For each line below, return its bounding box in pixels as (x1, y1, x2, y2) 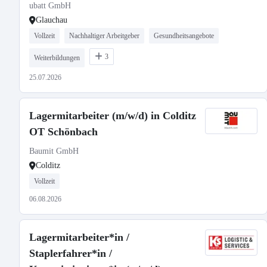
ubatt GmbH (29, 1, 71, 10)
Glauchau (36, 15, 67, 24)
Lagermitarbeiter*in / (29, 231, 129, 243)
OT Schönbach (29, 126, 98, 138)
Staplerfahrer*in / (29, 247, 112, 259)
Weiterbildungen (34, 54, 80, 62)
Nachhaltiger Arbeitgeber (69, 32, 139, 40)
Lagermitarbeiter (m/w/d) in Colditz (29, 110, 196, 122)
